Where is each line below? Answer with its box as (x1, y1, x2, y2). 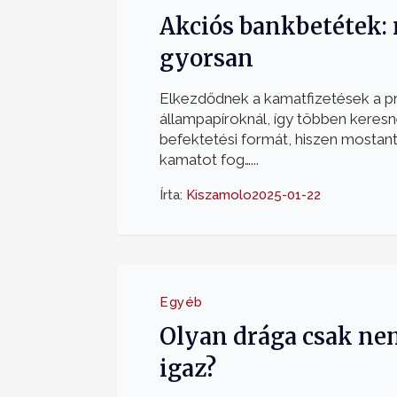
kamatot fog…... (160, 151, 259, 168)
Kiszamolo (186, 187, 252, 203)
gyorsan (160, 44, 253, 73)
